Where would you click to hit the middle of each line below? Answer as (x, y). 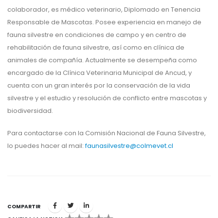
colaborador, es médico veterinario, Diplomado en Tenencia (104, 10)
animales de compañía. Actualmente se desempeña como (102, 60)
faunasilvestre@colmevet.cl (129, 146)
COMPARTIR (24, 207)
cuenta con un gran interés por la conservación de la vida (99, 86)
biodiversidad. (30, 111)
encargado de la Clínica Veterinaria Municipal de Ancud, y (100, 73)
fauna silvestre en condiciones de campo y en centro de (97, 35)
